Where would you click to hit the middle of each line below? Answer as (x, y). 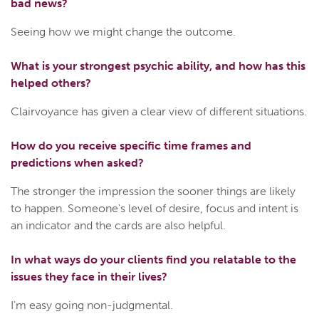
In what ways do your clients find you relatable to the (153, 260)
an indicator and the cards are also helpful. (118, 226)
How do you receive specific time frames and (131, 146)
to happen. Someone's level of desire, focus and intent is (155, 209)
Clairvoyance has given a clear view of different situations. (159, 112)
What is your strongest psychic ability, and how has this (158, 66)
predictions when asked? (77, 163)
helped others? (51, 83)
